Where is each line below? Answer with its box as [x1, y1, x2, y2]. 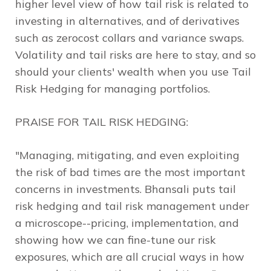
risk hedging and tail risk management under [15, 198, 249, 213]
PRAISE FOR [15, 114, 82, 129]
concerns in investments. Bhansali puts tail [15, 181, 236, 196]
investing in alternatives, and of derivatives [15, 13, 240, 28]
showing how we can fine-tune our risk [15, 232, 216, 247]
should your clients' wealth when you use [15, 64, 232, 79]
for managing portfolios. [84, 81, 210, 96]
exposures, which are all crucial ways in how [15, 249, 244, 264]
